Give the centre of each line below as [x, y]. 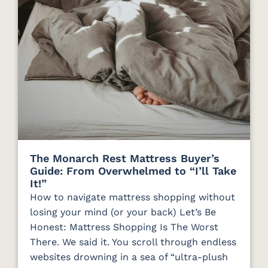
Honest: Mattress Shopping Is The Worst [124, 227]
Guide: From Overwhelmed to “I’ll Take [133, 171]
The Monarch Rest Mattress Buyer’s [125, 159]
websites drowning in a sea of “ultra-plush [129, 257]
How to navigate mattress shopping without [133, 197]
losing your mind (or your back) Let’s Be [123, 212]
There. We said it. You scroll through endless [133, 242]
